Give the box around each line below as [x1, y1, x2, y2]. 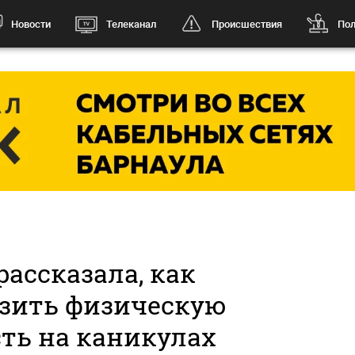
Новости [10, 17, 51, 30]
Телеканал [105, 17, 156, 30]
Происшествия [211, 17, 282, 30]
